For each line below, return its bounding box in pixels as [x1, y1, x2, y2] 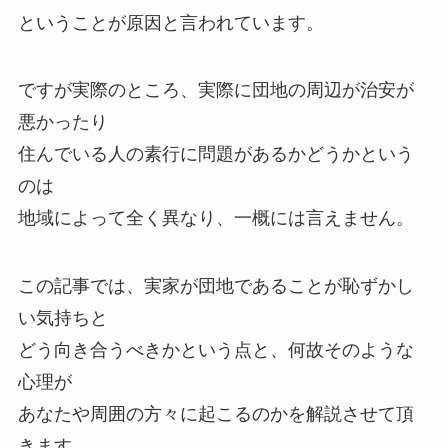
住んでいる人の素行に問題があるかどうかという [17, 144, 414, 165]
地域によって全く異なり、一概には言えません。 [17, 208, 414, 229]
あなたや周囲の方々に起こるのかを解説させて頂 [17, 404, 414, 425]
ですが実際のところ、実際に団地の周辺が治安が [17, 80, 414, 101]
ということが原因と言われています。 [17, 12, 324, 33]
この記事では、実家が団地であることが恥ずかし [17, 276, 414, 297]
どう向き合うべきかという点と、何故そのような [17, 340, 414, 361]
